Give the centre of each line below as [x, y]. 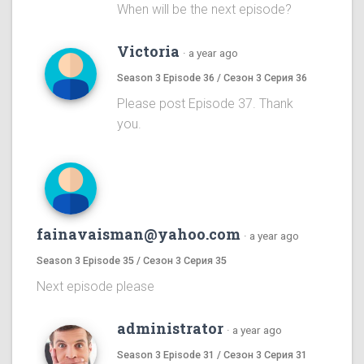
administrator [170, 329]
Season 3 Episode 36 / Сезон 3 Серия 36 [212, 78]
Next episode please [95, 287]
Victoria [148, 52]
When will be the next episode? [204, 10]
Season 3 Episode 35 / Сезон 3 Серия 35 [132, 261]
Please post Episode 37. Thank [205, 104]
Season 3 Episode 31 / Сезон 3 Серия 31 [212, 355]
